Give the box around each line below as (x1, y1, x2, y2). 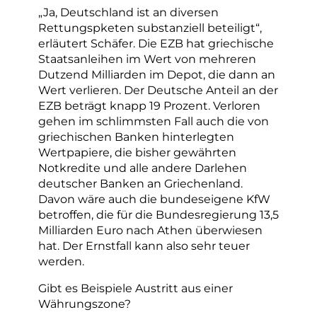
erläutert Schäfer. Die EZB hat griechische (38, 35, 274, 50)
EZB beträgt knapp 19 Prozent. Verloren (38, 98, 260, 113)
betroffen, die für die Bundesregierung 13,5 (38, 207, 279, 221)
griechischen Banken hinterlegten (38, 129, 234, 144)
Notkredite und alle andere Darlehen (38, 160, 247, 175)
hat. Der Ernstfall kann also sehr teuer (38, 238, 250, 253)
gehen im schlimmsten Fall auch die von (38, 113, 269, 128)
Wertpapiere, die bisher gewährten (38, 144, 236, 159)
